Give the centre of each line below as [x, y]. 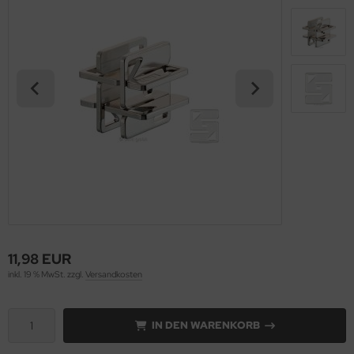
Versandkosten [114, 274]
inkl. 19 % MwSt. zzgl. [47, 274]
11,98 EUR [40, 258]
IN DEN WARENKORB [205, 325]
